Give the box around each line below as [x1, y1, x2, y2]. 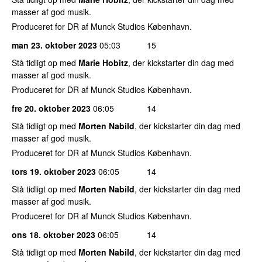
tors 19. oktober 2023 [12, 165, 96, 177]
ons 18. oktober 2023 [12, 228, 95, 240]
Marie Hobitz [78, 56, 128, 68]
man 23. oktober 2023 [12, 39, 97, 51]
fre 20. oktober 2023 [12, 102, 91, 114]
